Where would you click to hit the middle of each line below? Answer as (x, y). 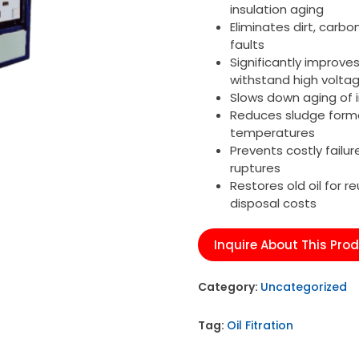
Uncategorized (303, 287)
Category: (229, 287)
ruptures (255, 168)
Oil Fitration (260, 326)
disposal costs (273, 204)
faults (247, 45)
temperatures (272, 133)
